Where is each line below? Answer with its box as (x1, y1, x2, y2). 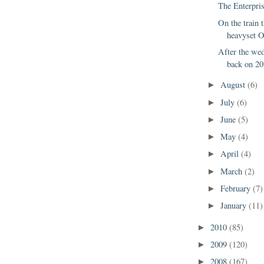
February (220, 182, 253, 194)
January (220, 200, 249, 212)
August (220, 79, 248, 91)
